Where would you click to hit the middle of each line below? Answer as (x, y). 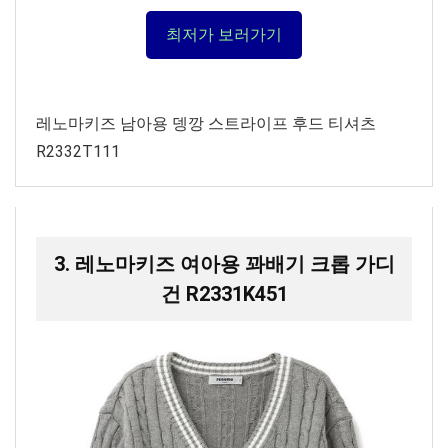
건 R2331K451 (224, 294)
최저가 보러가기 (224, 34)
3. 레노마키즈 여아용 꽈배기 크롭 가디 (224, 264)
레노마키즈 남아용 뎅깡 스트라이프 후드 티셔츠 (206, 123)
